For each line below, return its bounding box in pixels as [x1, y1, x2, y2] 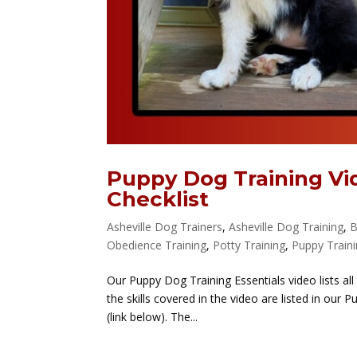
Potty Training [213, 237, 286, 253]
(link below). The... [107, 309, 198, 325]
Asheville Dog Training [229, 219, 344, 235]
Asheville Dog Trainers [107, 219, 223, 235]
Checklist [107, 186, 210, 213]
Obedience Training [107, 237, 207, 253]
